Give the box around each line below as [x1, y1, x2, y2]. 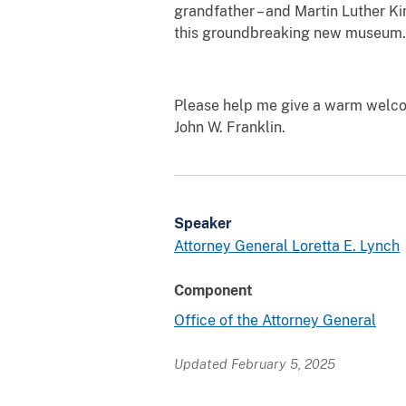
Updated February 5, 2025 [174, 355, 335, 372]
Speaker [174, 214, 232, 232]
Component [174, 281, 253, 299]
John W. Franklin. [174, 118, 285, 136]
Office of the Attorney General [174, 311, 376, 329]
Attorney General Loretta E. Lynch [174, 237, 400, 255]
